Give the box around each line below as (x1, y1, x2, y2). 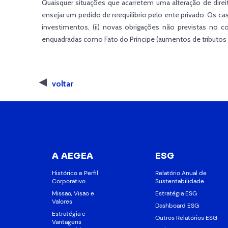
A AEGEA (52, 150, 94, 161)
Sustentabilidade (155, 177, 205, 186)
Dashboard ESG (155, 202, 199, 210)
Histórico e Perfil (52, 169, 99, 178)
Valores (52, 197, 73, 206)
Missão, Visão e (52, 189, 95, 198)
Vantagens (52, 218, 82, 226)
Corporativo (52, 177, 86, 186)
